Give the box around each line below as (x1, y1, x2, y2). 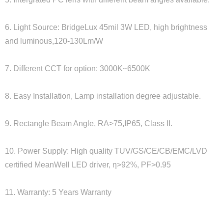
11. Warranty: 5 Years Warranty (5, 188, 111, 196)
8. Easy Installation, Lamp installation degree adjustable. (5, 92, 201, 100)
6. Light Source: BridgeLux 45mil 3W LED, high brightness (5, 23, 207, 31)
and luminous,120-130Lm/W (5, 37, 103, 45)
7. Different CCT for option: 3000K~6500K (5, 64, 150, 73)
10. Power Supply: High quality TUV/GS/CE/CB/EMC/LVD (5, 147, 207, 155)
